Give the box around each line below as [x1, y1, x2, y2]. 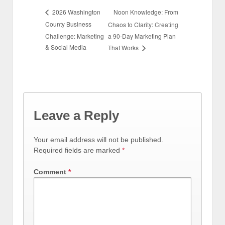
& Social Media [45, 43, 86, 52]
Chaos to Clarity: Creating [108, 20, 179, 29]
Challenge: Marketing [45, 31, 104, 40]
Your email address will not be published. [34, 135, 163, 144]
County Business [45, 20, 91, 29]
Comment [34, 168, 68, 176]
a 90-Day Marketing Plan [108, 32, 176, 41]
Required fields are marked [34, 146, 122, 154]
